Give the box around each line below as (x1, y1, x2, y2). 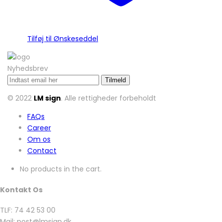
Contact (27, 146, 56, 156)
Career (27, 123, 51, 133)
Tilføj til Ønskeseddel (27, 34, 98, 44)
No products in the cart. (20, 164, 102, 174)
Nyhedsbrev (7, 63, 48, 74)
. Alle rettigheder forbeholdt (61, 93, 156, 104)
